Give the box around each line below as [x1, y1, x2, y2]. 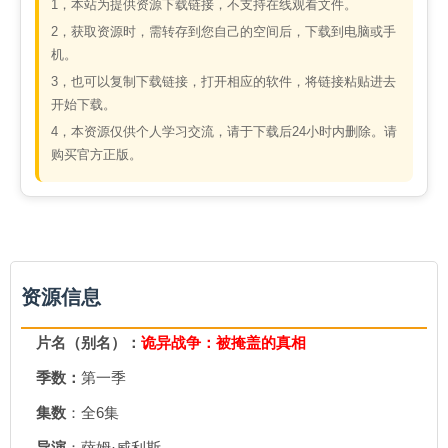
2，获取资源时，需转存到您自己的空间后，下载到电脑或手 [51, 24, 396, 39]
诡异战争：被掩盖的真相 [141, 334, 306, 351]
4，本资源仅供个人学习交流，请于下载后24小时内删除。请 [51, 124, 397, 139]
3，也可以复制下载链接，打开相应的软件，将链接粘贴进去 [51, 74, 396, 89]
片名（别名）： [36, 334, 141, 351]
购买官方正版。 [51, 147, 142, 162]
